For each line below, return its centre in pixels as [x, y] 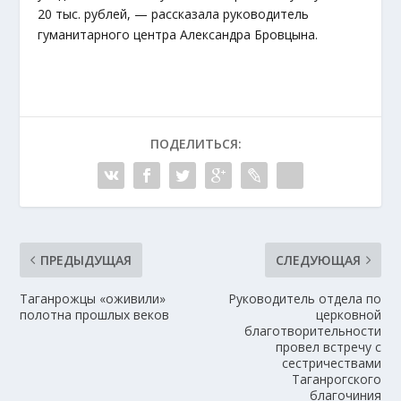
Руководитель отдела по [304, 299]
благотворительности [312, 331]
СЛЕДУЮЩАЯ [318, 260]
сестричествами [331, 363]
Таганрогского [336, 380]
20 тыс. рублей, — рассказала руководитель [174, 14]
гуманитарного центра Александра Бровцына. [178, 35]
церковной [348, 315]
